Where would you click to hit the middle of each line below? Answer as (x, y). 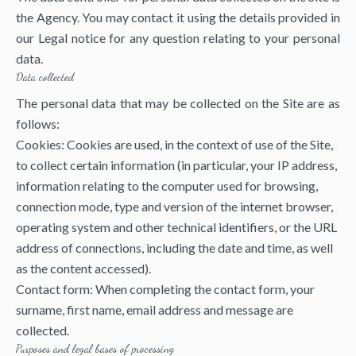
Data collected (45, 77)
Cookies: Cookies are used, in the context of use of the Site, (174, 144)
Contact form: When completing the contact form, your (165, 289)
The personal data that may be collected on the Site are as (178, 103)
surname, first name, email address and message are (155, 310)
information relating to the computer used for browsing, (167, 186)
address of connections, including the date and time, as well (174, 248)
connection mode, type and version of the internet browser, (174, 206)
